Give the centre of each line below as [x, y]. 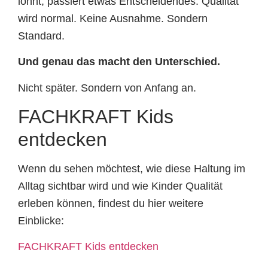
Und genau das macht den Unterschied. [119, 62]
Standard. [41, 36]
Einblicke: [41, 220]
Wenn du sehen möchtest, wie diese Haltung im [132, 168]
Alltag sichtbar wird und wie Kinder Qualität [120, 186]
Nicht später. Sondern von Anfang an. [107, 88]
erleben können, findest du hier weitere [111, 203]
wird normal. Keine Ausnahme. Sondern [113, 18]
